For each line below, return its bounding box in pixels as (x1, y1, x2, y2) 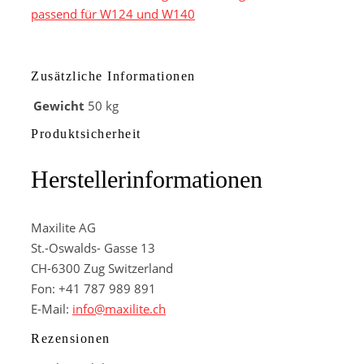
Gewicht (33, 97, 84, 114)
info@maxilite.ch (72, 300, 166, 317)
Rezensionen (31, 331, 110, 345)
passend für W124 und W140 (31, 6, 195, 23)
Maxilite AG (31, 219, 96, 236)
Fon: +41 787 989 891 (31, 279, 156, 297)
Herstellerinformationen (31, 165, 262, 193)
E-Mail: (31, 300, 72, 317)
